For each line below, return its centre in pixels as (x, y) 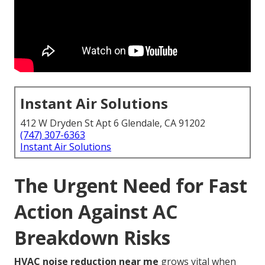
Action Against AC (96, 212)
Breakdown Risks (92, 238)
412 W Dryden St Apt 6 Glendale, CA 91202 (113, 123)
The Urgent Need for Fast (131, 186)
